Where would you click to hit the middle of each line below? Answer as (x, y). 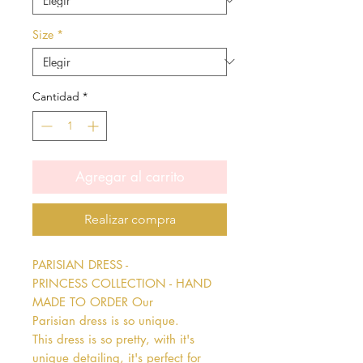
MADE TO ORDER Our (93, 301)
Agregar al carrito (130, 176)
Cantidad (56, 96)
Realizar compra (130, 219)
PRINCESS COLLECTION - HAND (122, 283)
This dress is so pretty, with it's (113, 339)
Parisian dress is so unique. (106, 320)
